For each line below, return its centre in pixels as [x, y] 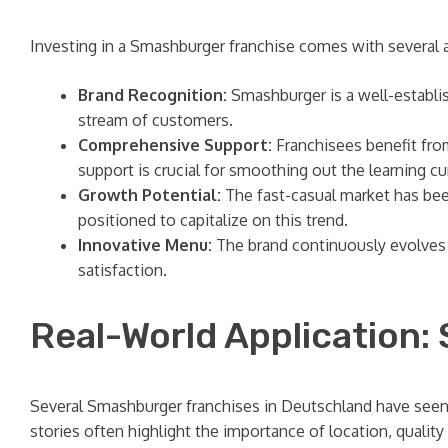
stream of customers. [155, 120]
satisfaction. [122, 270]
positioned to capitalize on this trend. [213, 220]
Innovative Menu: [145, 245]
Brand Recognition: [152, 95]
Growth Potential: [149, 195]
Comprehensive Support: [175, 145]
